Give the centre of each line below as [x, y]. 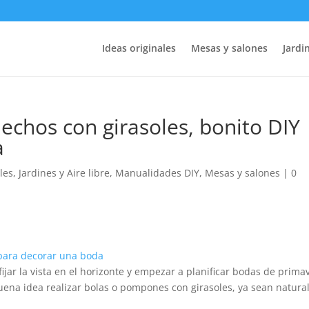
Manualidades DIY [158, 173]
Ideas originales [139, 48]
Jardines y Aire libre [64, 173]
